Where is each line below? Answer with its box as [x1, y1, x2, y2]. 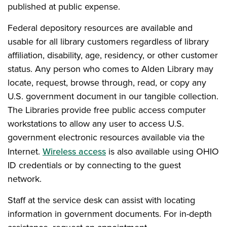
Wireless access [43, 145, 106, 158]
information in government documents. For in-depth [8, 207, 212, 220]
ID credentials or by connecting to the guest [8, 159, 181, 172]
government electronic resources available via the [8, 131, 205, 144]
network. [8, 172, 44, 185]
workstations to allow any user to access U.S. [8, 117, 184, 130]
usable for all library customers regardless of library [8, 35, 209, 48]
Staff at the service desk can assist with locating [8, 194, 195, 207]
